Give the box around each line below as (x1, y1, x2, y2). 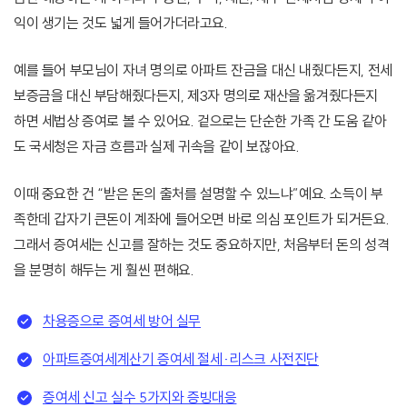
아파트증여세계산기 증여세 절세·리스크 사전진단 (43, 350, 319, 369)
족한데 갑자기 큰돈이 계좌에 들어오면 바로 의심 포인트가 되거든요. (14, 210, 390, 229)
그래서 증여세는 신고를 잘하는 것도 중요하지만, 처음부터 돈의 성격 (14, 235, 390, 254)
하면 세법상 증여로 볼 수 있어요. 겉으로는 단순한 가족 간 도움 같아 (14, 112, 387, 131)
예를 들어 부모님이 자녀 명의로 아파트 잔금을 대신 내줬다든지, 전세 (14, 61, 392, 80)
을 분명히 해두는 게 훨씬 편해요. (14, 261, 194, 280)
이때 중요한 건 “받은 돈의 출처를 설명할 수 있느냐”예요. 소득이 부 (14, 184, 383, 203)
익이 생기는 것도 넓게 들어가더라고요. (14, 14, 228, 33)
